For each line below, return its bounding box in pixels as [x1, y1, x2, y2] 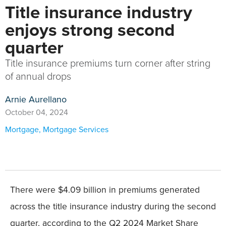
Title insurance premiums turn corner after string [5, 55, 210, 71]
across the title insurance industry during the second [10, 200, 216, 213]
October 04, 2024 [5, 106, 68, 119]
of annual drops [5, 69, 71, 84]
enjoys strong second [5, 17, 175, 43]
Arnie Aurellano [5, 93, 67, 106]
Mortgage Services [43, 124, 108, 136]
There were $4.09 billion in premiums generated [10, 183, 200, 197]
